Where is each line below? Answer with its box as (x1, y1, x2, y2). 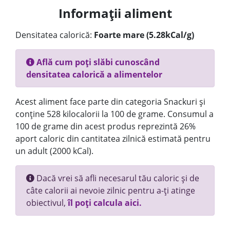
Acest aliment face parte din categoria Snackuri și (15, 96, 205, 107)
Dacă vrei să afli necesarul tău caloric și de (34, 172, 199, 184)
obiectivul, (26, 197, 68, 208)
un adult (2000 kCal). (15, 145, 93, 157)
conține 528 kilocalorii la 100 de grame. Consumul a (15, 108, 214, 120)
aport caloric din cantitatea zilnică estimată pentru (15, 133, 210, 144)
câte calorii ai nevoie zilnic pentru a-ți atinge (26, 185, 195, 196)
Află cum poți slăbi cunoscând (34, 56, 160, 68)
